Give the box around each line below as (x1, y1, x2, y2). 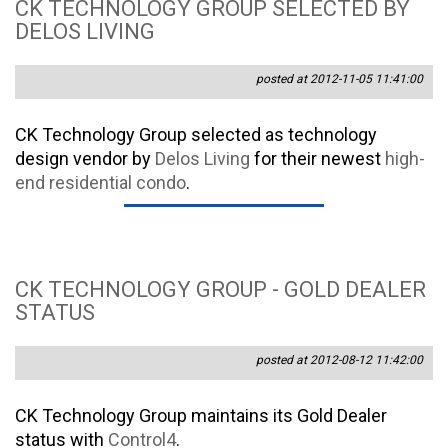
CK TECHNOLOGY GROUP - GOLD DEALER (15, 277, 426, 303)
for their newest (250, 148, 385, 170)
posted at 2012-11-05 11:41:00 (256, 72, 423, 87)
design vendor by (15, 148, 151, 170)
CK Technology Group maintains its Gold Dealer (15, 405, 387, 427)
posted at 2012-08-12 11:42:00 (256, 353, 423, 368)
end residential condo (15, 172, 186, 194)
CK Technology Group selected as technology (15, 124, 377, 146)
